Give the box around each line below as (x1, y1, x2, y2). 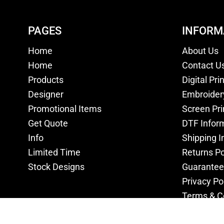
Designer (27, 89, 63, 99)
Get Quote (27, 118, 68, 128)
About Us (181, 45, 218, 56)
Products (27, 74, 63, 85)
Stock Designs (27, 161, 84, 172)
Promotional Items (27, 103, 101, 114)
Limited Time (27, 147, 80, 157)
